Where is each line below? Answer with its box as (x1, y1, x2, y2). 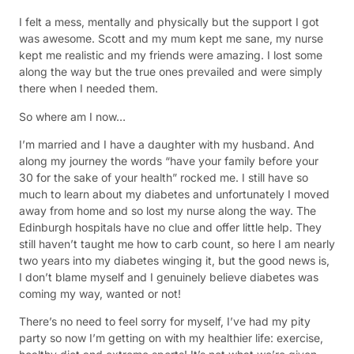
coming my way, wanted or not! (19, 286, 181, 300)
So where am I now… (19, 109, 126, 123)
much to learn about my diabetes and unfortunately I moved (19, 186, 330, 201)
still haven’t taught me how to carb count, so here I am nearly (19, 236, 335, 250)
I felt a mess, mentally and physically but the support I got (19, 15, 319, 29)
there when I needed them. (19, 81, 158, 96)
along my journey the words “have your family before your (19, 153, 318, 168)
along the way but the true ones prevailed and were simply (19, 65, 322, 79)
